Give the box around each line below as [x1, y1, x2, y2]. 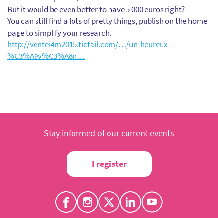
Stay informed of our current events [44, 127, 174, 139]
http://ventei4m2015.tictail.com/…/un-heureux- [7, 39, 170, 50]
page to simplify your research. [7, 27, 111, 38]
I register [91, 158, 127, 170]
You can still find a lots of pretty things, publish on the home [7, 16, 207, 27]
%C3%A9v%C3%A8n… [7, 51, 85, 62]
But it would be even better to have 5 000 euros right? [7, 4, 185, 15]
